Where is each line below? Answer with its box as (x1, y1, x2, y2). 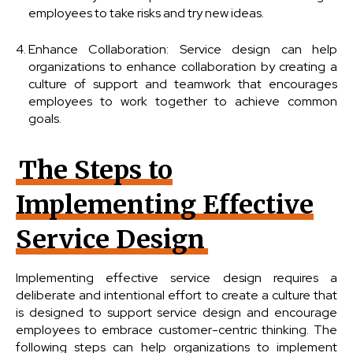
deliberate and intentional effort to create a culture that (16, 287, 337, 303)
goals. (28, 110, 61, 127)
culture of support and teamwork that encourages (28, 76, 337, 92)
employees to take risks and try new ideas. (28, 5, 264, 21)
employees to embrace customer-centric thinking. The (16, 321, 337, 338)
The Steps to (18, 154, 173, 186)
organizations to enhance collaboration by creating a (28, 58, 337, 75)
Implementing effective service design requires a (16, 269, 337, 286)
